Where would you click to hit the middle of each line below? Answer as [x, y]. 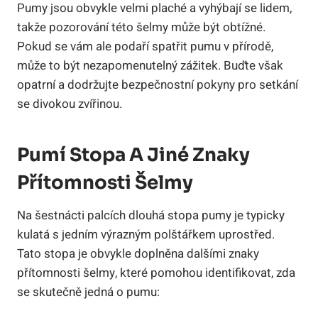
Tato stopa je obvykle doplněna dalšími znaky [138, 253]
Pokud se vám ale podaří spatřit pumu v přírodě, [145, 46]
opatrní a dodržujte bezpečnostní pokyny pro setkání [158, 84]
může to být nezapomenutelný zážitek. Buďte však [150, 65]
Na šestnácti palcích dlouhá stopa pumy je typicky [151, 215]
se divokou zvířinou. [70, 104]
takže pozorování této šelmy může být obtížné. [141, 27]
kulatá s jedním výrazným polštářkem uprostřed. [146, 234]
